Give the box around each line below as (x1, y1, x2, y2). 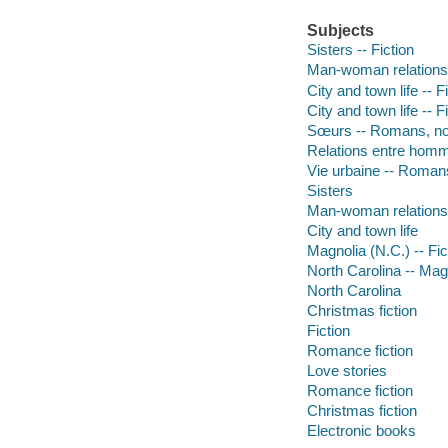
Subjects (306, 21, 374, 39)
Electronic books (306, 422, 416, 440)
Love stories (306, 361, 387, 379)
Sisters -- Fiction (306, 41, 414, 59)
